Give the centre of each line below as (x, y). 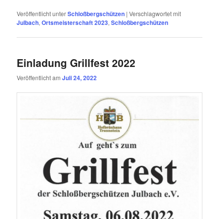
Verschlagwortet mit (155, 13)
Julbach (28, 22)
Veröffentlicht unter (42, 13)
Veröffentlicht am (40, 78)
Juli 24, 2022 (80, 78)
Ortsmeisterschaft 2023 (75, 22)
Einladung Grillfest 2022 (76, 63)
